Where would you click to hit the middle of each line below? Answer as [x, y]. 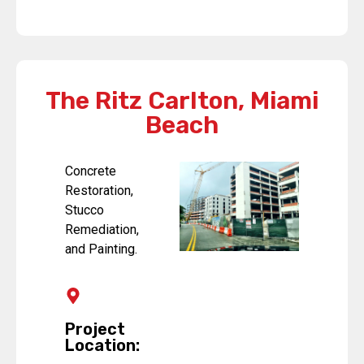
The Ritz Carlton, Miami [182, 101]
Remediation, [102, 230]
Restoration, [99, 191]
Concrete [91, 171]
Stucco [84, 210]
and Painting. [101, 249]
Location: [102, 345]
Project [95, 329]
